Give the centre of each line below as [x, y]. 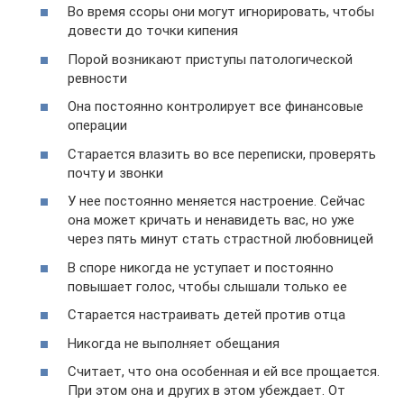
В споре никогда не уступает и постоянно [201, 267]
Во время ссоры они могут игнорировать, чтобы [221, 12]
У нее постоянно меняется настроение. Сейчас [216, 202]
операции [97, 126]
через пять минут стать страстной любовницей [220, 239]
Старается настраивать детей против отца [207, 315]
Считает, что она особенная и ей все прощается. [224, 372]
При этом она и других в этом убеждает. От [207, 391]
